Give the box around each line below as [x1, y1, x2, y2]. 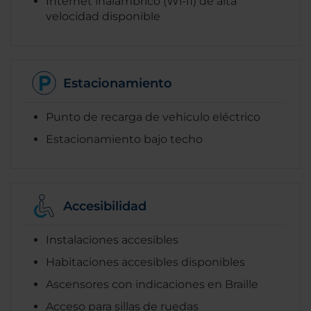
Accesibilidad [63, 198, 146, 214]
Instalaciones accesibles [46, 233, 178, 247]
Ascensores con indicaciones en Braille [46, 278, 258, 292]
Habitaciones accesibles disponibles [46, 255, 245, 269]
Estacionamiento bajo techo [46, 133, 203, 146]
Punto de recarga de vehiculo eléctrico [46, 110, 260, 124]
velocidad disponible [46, 10, 160, 24]
